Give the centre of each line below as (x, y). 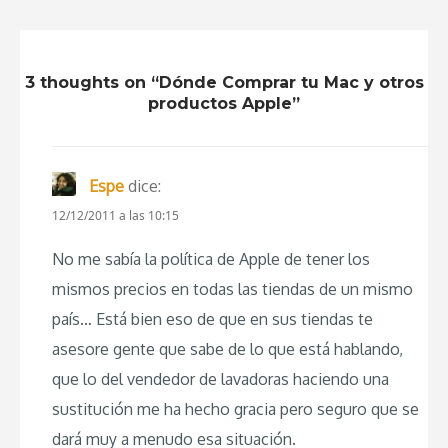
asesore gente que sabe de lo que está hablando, (227, 348)
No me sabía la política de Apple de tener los (211, 258)
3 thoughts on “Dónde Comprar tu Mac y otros (224, 82)
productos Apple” (224, 103)
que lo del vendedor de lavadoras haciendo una (220, 378)
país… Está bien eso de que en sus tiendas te (212, 318)
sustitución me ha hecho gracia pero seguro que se (235, 408)
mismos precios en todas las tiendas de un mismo (232, 288)
